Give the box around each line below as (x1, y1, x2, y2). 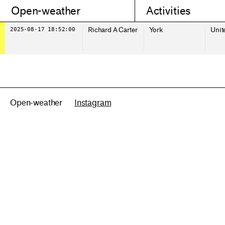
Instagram (74, 98, 111, 107)
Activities (146, 5, 191, 17)
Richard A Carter (88, 26, 138, 34)
